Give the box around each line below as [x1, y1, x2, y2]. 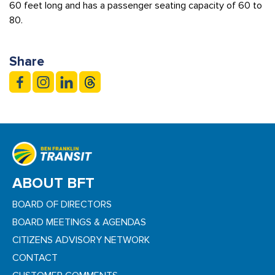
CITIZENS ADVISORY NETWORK [12, 234, 150, 247]
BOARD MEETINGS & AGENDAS [12, 216, 146, 229]
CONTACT [12, 252, 58, 265]
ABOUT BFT [12, 174, 95, 193]
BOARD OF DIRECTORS [12, 198, 112, 211]
